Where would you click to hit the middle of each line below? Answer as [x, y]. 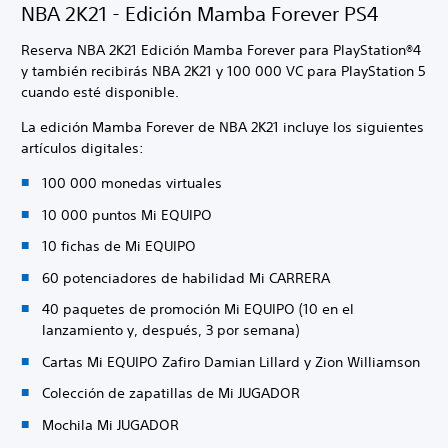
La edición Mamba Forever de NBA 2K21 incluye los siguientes [222, 127]
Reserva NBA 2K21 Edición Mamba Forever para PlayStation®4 [221, 50]
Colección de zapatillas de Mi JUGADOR [171, 393]
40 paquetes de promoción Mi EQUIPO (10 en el [198, 309]
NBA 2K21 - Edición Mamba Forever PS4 [200, 14]
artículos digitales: [82, 148]
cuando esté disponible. [100, 92]
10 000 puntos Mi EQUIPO [127, 214]
